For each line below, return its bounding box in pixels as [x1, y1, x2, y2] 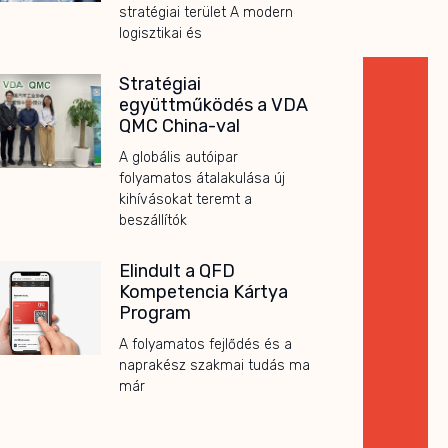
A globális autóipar [118, 148, 238, 166]
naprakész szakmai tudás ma [118, 356, 310, 374]
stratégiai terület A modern [118, 3, 293, 21]
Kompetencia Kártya [118, 280, 288, 303]
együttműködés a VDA [118, 93, 308, 116]
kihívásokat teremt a [118, 190, 252, 208]
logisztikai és [118, 24, 202, 42]
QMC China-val [118, 114, 240, 137]
